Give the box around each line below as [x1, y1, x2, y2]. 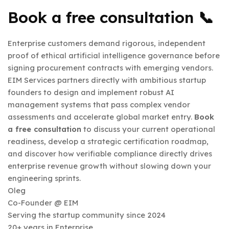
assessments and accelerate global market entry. [8, 112, 194, 122]
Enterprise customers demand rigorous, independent [8, 38, 205, 49]
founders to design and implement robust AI [8, 87, 174, 98]
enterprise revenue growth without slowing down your [8, 161, 211, 171]
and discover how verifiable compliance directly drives [8, 149, 212, 159]
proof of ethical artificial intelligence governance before [8, 51, 220, 61]
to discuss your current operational [81, 124, 215, 134]
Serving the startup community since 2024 [8, 210, 166, 220]
